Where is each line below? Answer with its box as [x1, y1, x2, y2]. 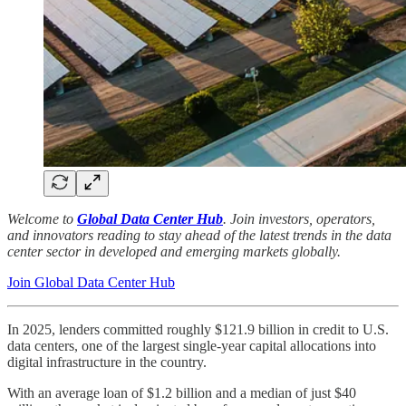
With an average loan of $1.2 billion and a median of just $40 [7, 384, 356, 401]
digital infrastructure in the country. [7, 353, 207, 370]
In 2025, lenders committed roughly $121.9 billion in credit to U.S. [7, 321, 389, 337]
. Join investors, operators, [223, 210, 375, 227]
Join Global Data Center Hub [7, 274, 175, 290]
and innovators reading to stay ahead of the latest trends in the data [7, 227, 391, 243]
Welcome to [7, 210, 77, 227]
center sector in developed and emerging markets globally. [7, 243, 341, 259]
